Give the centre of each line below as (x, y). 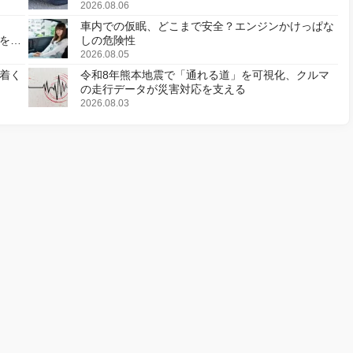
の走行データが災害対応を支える (163, 89)
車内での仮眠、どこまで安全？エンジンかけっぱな (207, 26)
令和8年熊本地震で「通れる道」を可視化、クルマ (205, 75)
